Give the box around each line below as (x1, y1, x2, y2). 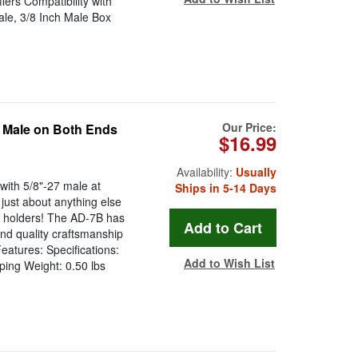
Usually (236, 164, 276, 181)
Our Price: (222, 119, 276, 136)
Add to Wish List (184, 255, 275, 272)
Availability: (177, 164, 236, 181)
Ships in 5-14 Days (175, 180, 276, 197)
